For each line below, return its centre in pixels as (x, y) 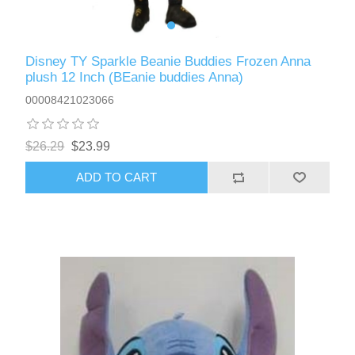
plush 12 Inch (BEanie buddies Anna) (135, 77)
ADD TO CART (117, 177)
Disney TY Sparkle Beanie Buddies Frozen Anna (168, 61)
